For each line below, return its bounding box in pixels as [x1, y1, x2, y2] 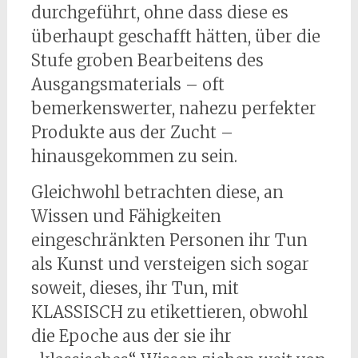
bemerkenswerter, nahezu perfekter [30, 98, 316, 118]
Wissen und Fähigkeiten [30, 206, 221, 226]
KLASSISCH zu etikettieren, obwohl [30, 302, 308, 322]
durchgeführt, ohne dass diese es [30, 2, 288, 22]
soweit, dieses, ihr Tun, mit [30, 278, 239, 298]
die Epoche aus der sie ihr [30, 326, 232, 346]
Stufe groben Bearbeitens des [30, 50, 264, 70]
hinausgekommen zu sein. [30, 146, 237, 166]
